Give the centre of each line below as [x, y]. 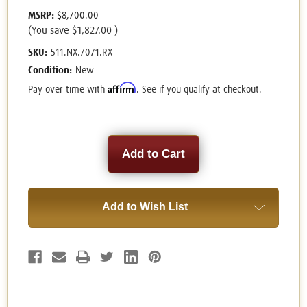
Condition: [50, 71]
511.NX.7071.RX [81, 53]
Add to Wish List [145, 207]
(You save [49, 31]
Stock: [42, 155]
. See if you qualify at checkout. [199, 90]
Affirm [122, 88]
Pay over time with [68, 90]
